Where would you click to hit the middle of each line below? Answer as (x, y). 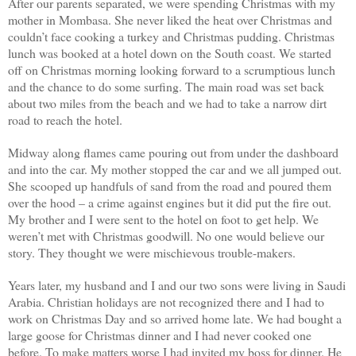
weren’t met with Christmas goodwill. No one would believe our (166, 235)
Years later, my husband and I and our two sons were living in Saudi (177, 284)
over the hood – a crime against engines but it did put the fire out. (170, 202)
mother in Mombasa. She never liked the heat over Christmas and (170, 19)
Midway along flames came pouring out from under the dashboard (173, 152)
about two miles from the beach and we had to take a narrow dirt (167, 103)
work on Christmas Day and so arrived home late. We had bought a (175, 318)
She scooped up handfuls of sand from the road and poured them (170, 185)
